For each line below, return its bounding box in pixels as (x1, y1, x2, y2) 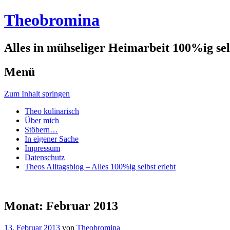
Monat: (4, 199, 46, 213)
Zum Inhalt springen (4, 89, 70, 98)
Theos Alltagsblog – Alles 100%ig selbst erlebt (25, 162, 176, 171)
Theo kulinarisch (25, 106, 79, 116)
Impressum (25, 143, 60, 152)
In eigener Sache (25, 134, 79, 143)
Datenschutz (25, 152, 65, 162)
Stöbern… (25, 125, 58, 134)
